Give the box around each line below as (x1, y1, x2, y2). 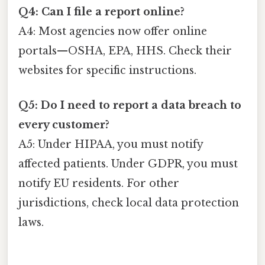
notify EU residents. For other (18, 177, 179, 190)
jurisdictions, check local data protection (18, 196, 239, 210)
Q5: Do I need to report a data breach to (18, 99, 241, 112)
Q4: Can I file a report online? (18, 5, 185, 19)
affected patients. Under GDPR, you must (18, 157, 238, 171)
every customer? (18, 118, 109, 132)
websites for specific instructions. (18, 64, 196, 77)
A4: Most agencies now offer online (18, 25, 207, 38)
